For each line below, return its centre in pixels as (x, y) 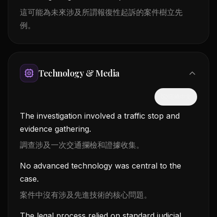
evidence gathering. (55, 129)
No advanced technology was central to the (101, 165)
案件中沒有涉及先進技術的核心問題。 (86, 194)
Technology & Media (79, 73)
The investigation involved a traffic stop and (100, 116)
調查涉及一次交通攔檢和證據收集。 (82, 145)
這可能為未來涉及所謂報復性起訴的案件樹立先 (101, 12)
